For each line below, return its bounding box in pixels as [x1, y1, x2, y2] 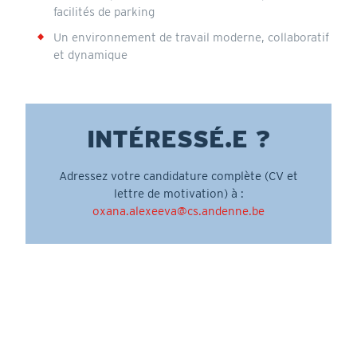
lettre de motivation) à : [113, 186, 244, 201]
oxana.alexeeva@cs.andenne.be [92, 203, 265, 218]
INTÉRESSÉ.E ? [87, 125, 270, 153]
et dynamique [53, 48, 127, 62]
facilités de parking [53, 5, 155, 19]
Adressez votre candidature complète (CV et [59, 168, 298, 183]
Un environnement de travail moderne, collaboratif [53, 30, 329, 45]
